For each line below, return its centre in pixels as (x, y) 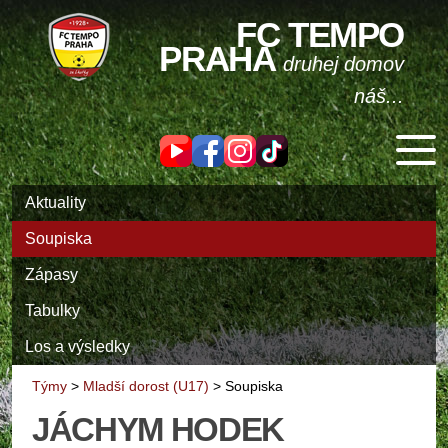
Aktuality (55, 202)
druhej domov (343, 64)
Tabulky (52, 310)
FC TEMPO (320, 34)
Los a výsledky (77, 346)
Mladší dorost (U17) (146, 386)
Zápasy (51, 274)
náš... (379, 96)
